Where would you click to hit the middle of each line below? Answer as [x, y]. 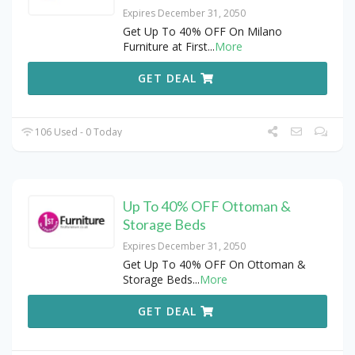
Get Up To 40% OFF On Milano [202, 31]
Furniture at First [165, 46]
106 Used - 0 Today [78, 132]
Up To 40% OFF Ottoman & [207, 206]
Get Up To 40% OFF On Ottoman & [214, 264]
